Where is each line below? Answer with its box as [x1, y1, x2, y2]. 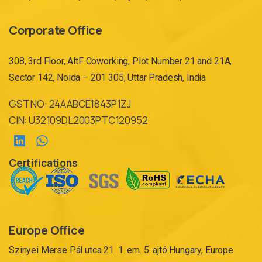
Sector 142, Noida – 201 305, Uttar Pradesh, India [9, 72, 206, 83]
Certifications [9, 156, 78, 170]
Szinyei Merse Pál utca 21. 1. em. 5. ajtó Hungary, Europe [9, 244, 233, 256]
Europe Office [9, 222, 85, 238]
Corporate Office [9, 22, 102, 38]
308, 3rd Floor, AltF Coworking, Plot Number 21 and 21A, [9, 56, 232, 67]
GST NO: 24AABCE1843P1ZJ [9, 97, 132, 111]
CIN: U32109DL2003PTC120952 [9, 113, 148, 127]
